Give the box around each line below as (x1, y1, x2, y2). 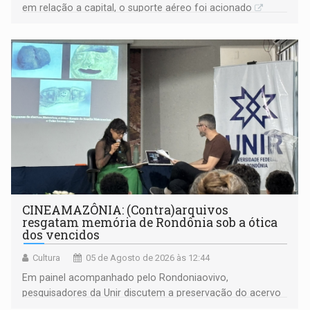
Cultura (33, 253, 61, 264)
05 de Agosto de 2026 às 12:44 (86, 253, 210, 264)
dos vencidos (22, 227, 100, 244)
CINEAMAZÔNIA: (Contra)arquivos (22, 202, 229, 219)
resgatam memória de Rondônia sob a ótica (22, 215, 278, 231)
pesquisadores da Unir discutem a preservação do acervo (22, 287, 282, 299)
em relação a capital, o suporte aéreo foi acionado (22, 2, 253, 14)
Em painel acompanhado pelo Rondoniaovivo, (22, 272, 229, 284)
